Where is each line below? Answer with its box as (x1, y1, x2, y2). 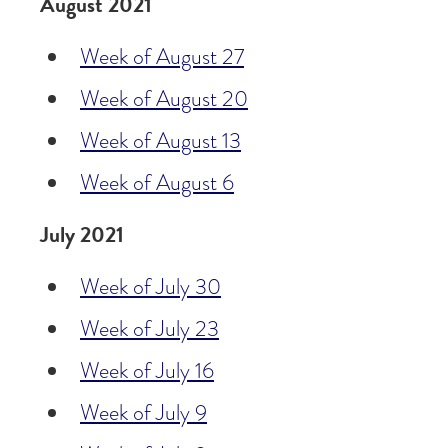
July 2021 (40, 218, 124, 252)
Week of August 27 (80, 41, 244, 73)
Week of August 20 (80, 83, 248, 115)
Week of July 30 (80, 271, 221, 303)
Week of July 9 (80, 397, 207, 429)
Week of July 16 (80, 355, 214, 387)
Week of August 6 (80, 167, 234, 199)
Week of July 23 (80, 313, 219, 345)
